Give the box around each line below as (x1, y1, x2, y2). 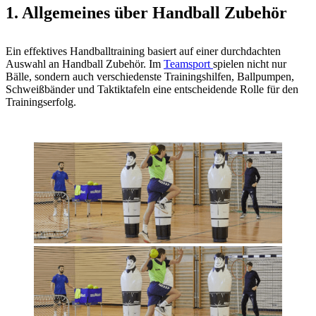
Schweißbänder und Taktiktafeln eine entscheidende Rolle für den (6, 83, 298, 95)
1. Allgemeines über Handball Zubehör (6, 3, 287, 22)
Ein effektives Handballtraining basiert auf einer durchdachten (6, 44, 281, 57)
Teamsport (164, 57, 213, 70)
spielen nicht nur (213, 57, 286, 70)
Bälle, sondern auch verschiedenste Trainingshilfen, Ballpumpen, (6, 70, 294, 83)
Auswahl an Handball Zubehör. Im (6, 57, 164, 70)
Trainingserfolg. (6, 95, 76, 108)
